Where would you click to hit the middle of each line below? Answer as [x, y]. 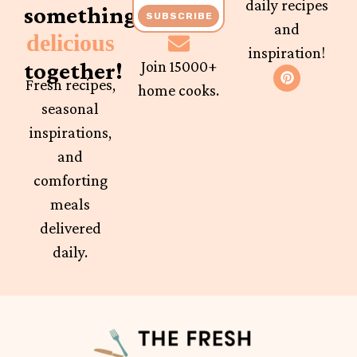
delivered [70, 228]
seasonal [70, 108]
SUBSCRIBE [179, 16]
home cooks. [178, 90]
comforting [70, 180]
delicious [70, 42]
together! [73, 70]
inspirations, [70, 132]
